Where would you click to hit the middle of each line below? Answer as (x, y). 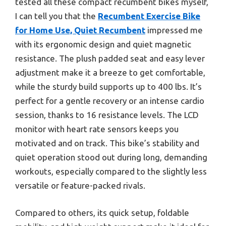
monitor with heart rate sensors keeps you (97, 129)
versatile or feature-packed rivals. (80, 186)
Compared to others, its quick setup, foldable (102, 212)
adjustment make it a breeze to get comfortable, (110, 73)
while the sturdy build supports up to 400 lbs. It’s (108, 87)
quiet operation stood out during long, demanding (111, 157)
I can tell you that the (56, 16)
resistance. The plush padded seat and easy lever (110, 59)
